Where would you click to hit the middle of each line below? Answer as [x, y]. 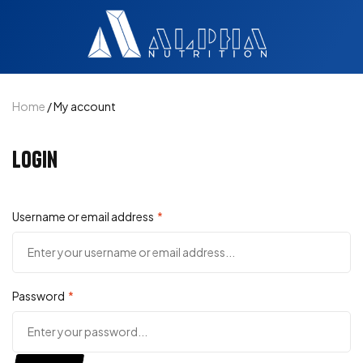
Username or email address [85, 217]
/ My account [81, 107]
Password [40, 296]
